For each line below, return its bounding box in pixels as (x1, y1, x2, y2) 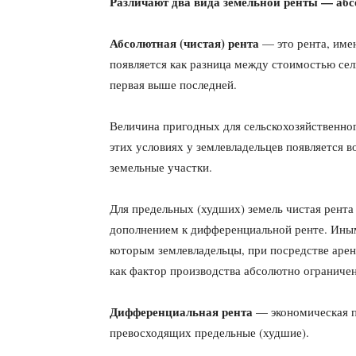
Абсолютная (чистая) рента (110, 34, 259, 52)
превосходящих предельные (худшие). (110, 324, 309, 340)
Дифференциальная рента (110, 303, 253, 320)
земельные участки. (110, 159, 212, 175)
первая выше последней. (110, 76, 237, 92)
